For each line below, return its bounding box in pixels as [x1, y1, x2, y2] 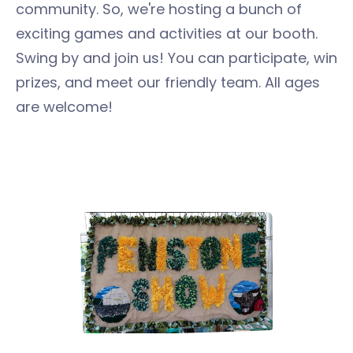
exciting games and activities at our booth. [16, 24, 318, 43]
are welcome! [16, 97, 113, 117]
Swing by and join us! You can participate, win [16, 48, 337, 68]
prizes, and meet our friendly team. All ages [16, 72, 320, 92]
